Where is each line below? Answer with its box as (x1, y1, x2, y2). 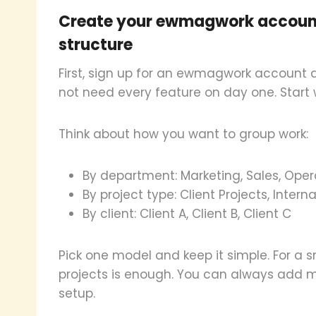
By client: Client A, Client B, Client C (83, 205, 291, 222)
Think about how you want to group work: (59, 125, 308, 142)
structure (59, 33, 133, 56)
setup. (59, 284, 95, 302)
